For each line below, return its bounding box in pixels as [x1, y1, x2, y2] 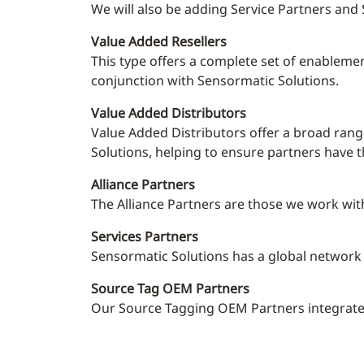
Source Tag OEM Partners [91, 279, 249, 297]
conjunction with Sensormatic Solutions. [91, 71, 339, 89]
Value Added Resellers [91, 32, 227, 50]
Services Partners [91, 227, 198, 245]
